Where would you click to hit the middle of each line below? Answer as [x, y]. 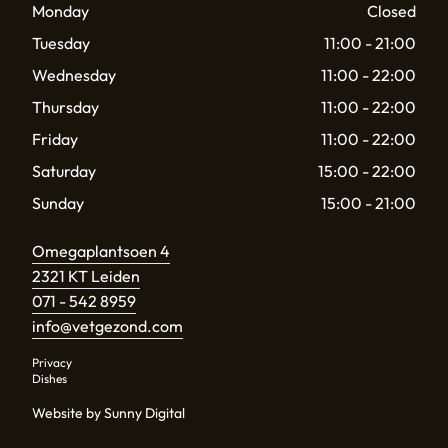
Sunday [58, 202]
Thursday [65, 106]
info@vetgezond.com [107, 325]
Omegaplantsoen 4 [101, 250]
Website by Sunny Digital [108, 412]
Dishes [49, 378]
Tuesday [61, 42]
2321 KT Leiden [86, 275]
